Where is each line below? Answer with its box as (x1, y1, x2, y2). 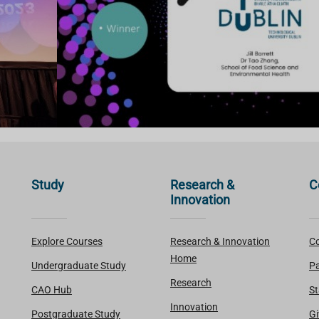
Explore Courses (31, 236, 103, 247)
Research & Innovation (170, 236, 270, 247)
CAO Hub (31, 284, 72, 296)
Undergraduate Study (31, 260, 126, 271)
